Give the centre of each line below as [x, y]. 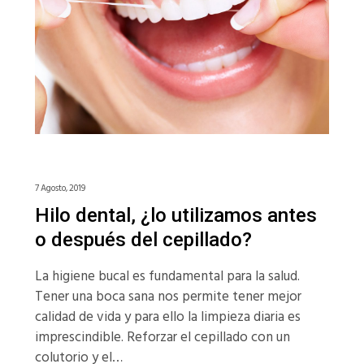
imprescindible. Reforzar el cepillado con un [162, 338]
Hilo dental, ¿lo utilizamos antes [175, 216]
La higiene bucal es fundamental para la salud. [167, 277]
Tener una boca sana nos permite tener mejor [168, 297]
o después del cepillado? [143, 240]
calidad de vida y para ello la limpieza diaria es [167, 317]
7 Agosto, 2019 [60, 189]
